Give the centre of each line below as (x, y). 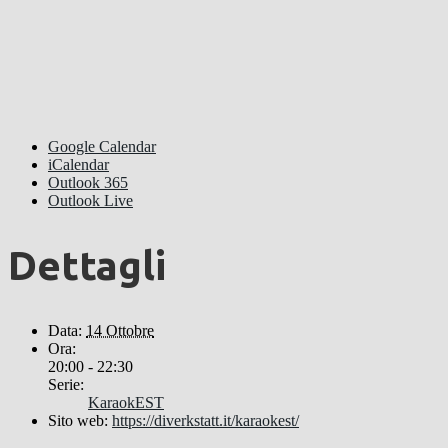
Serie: (66, 385)
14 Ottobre (120, 331)
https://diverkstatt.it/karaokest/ (205, 421)
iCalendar (78, 164)
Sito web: (78, 421)
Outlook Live (90, 200)
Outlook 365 (88, 182)
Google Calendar (102, 146)
